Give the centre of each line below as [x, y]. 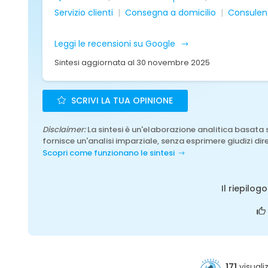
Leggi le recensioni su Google [116, 44]
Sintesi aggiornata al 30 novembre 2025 [132, 63]
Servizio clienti [84, 13]
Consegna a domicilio [170, 13]
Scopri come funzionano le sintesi [109, 153]
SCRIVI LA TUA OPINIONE [121, 100]
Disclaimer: [64, 130]
